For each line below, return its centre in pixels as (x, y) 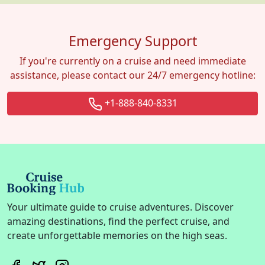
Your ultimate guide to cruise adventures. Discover (120, 207)
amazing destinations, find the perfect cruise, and (118, 222)
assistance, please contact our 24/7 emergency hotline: (132, 75)
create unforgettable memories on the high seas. (117, 236)
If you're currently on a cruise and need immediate (132, 61)
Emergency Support (132, 41)
